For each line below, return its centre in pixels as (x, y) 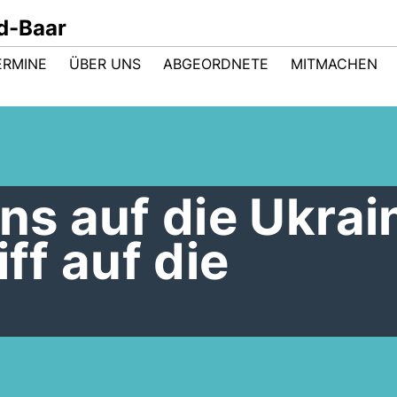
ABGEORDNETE (216, 64)
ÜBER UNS (105, 64)
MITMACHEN (334, 64)
